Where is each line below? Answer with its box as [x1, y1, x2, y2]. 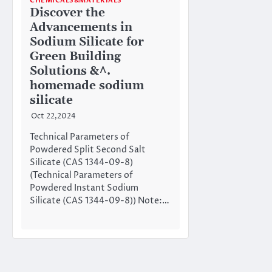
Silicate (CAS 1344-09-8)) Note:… [30, 195, 169, 208]
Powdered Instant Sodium [30, 182, 138, 195]
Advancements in [30, 20, 132, 36]
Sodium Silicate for [30, 35, 144, 50]
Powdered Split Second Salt [30, 144, 146, 157]
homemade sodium [30, 78, 144, 94]
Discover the [30, 5, 105, 21]
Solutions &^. [30, 64, 110, 80]
